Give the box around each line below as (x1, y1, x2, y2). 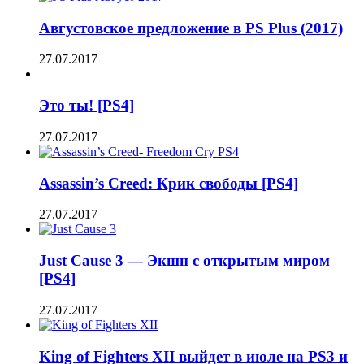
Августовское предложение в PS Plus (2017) (39, 19, 343, 37)
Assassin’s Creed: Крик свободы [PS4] (39, 174, 298, 192)
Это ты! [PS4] (39, 97, 134, 115)
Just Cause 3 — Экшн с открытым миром (39, 252, 330, 270)
